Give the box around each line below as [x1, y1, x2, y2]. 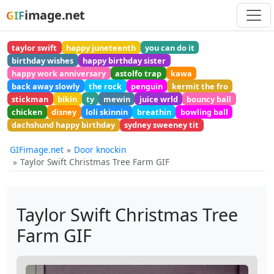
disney [51, 106, 77, 118]
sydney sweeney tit [124, 119, 199, 131]
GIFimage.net [10, 143, 64, 155]
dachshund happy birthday [12, 119, 116, 131]
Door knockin [73, 143, 126, 155]
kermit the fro [171, 80, 228, 92]
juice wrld [139, 93, 178, 105]
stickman [12, 93, 49, 105]
